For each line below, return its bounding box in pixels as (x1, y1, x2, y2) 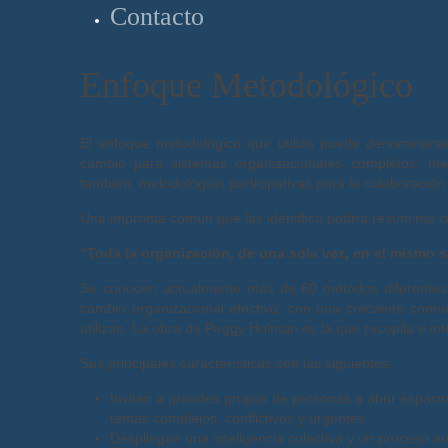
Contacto (110, 2, 204, 31)
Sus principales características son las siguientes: (80, 355, 393, 371)
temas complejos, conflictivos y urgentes (110, 410, 365, 426)
